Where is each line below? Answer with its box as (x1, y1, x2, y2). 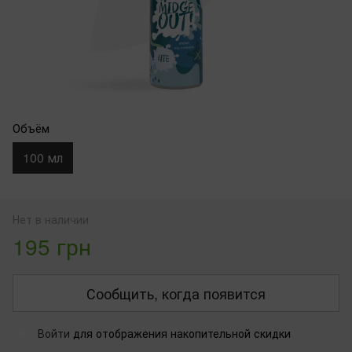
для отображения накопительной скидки (70, 324, 291, 341)
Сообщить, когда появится (86, 282, 266, 303)
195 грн (13, 229, 91, 262)
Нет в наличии (13, 211, 89, 227)
